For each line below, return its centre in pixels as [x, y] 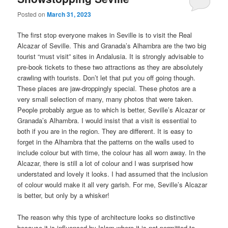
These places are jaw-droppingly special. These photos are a [107, 89]
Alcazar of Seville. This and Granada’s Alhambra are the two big [112, 46]
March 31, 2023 [69, 15]
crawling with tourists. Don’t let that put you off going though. [107, 78]
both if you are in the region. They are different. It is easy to [105, 131]
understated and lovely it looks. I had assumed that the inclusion [113, 174]
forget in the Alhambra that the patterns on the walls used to [106, 142]
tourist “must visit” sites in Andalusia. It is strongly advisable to [111, 56]
